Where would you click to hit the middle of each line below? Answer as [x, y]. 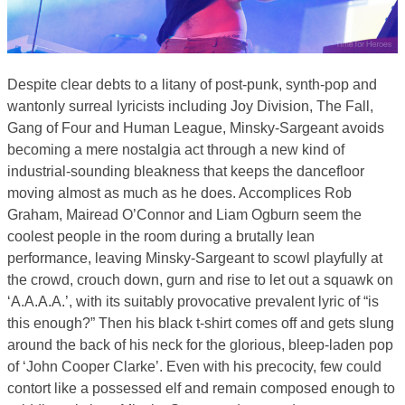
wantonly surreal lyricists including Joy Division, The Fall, [190, 106]
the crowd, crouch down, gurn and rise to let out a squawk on [200, 279]
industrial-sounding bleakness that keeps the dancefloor [186, 171]
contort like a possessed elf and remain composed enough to [201, 388]
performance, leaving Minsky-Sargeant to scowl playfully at [195, 258]
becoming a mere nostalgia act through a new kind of [176, 149]
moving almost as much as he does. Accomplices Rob [179, 193]
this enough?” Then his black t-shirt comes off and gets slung [201, 323]
